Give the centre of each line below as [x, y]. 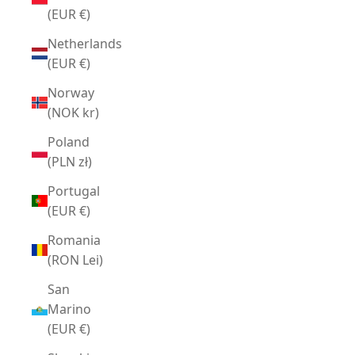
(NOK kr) [91, 112]
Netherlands [85, 43]
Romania [74, 240]
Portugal [74, 191]
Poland [69, 141]
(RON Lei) [93, 260]
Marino [69, 309]
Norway [71, 92]
